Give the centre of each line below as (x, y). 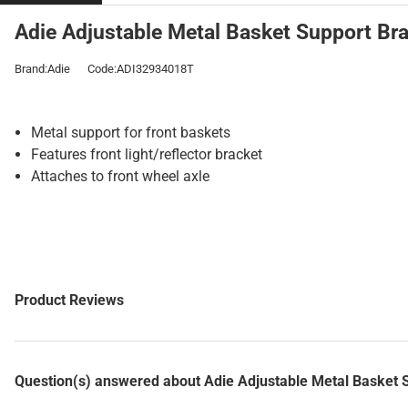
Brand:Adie (42, 69)
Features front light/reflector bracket (147, 154)
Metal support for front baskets (131, 133)
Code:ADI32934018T (141, 69)
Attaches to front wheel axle (120, 176)
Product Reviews (69, 300)
